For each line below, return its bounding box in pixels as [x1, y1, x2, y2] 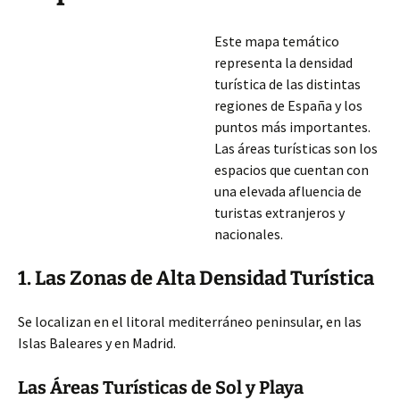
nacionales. [214, 225, 283, 243]
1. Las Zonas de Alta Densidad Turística [18, 266, 374, 290]
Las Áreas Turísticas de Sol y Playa [18, 377, 304, 398]
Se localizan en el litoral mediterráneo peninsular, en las [18, 312, 362, 330]
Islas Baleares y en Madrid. [18, 334, 176, 352]
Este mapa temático [214, 32, 339, 50]
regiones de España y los [214, 96, 362, 114]
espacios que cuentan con [214, 161, 369, 179]
